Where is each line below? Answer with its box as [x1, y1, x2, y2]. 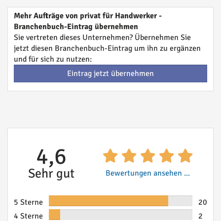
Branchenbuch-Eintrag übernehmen [14, 22, 138, 32]
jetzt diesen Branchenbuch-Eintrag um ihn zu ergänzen [14, 43, 201, 53]
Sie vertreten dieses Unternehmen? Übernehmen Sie [14, 33, 191, 42]
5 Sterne [14, 197, 43, 207]
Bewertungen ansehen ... [106, 168, 190, 178]
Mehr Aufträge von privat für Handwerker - [14, 11, 162, 21]
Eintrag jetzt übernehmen [67, 69, 154, 78]
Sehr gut [28, 166, 74, 182]
